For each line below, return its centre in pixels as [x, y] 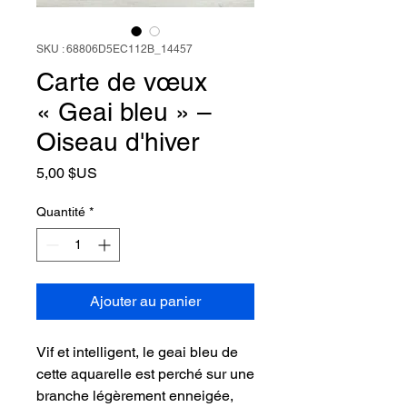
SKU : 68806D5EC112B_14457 [114, 50]
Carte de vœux [122, 82]
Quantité [61, 212]
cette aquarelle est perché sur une [145, 374]
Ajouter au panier [145, 302]
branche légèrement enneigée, [135, 396]
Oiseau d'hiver [118, 142]
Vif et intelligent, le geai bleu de [137, 352]
